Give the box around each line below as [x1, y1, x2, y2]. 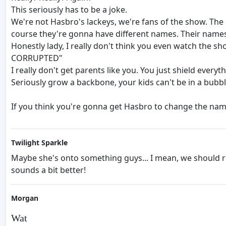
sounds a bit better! [11, 164, 86, 176]
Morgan [11, 193, 38, 203]
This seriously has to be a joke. [11, 4, 127, 15]
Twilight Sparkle [11, 137, 68, 147]
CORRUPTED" [11, 52, 63, 64]
